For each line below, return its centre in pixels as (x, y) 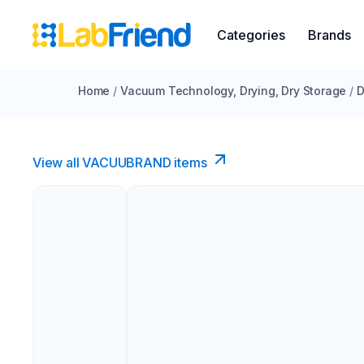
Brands (329, 35)
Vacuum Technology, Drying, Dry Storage (234, 91)
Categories (251, 35)
